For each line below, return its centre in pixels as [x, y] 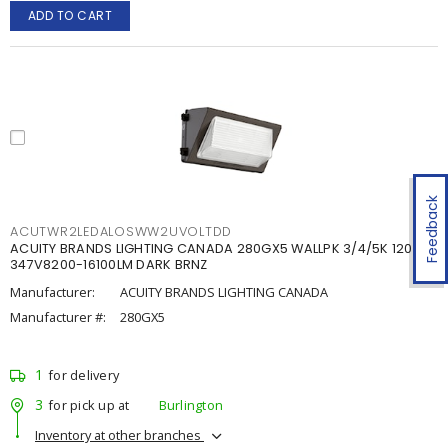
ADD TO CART [70, 15]
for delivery [83, 375]
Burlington [190, 404]
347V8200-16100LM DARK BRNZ [109, 264]
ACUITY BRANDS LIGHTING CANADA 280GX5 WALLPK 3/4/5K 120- [215, 248]
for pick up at [89, 404]
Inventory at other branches [119, 434]
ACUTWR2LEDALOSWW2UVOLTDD [121, 231]
